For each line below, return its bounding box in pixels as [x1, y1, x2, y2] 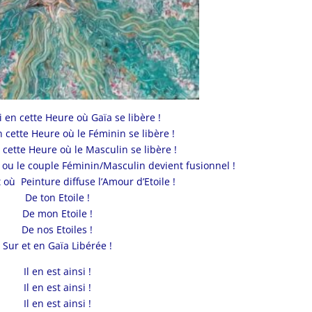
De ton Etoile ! [24, 191, 90, 205]
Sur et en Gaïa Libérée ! [2, 239, 112, 253]
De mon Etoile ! [22, 207, 93, 221]
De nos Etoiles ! [22, 223, 93, 237]
